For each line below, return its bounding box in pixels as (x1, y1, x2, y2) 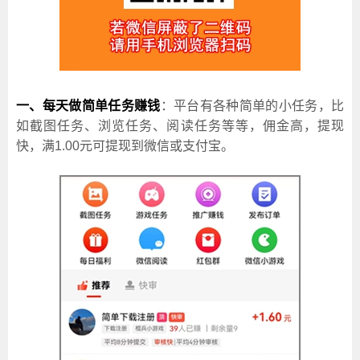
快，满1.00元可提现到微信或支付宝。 (16, 138, 234, 153)
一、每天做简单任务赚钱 (16, 98, 161, 112)
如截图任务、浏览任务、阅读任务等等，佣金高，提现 (16, 118, 344, 133)
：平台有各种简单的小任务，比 (160, 98, 345, 112)
